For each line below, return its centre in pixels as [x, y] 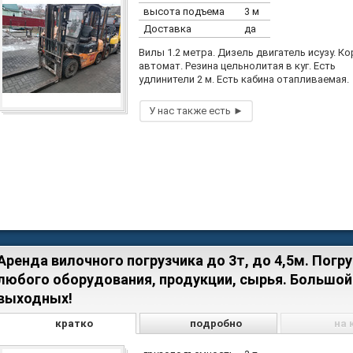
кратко [74, 324]
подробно [216, 324]
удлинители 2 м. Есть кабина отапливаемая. [244, 79]
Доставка [167, 29]
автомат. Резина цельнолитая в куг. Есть [237, 66]
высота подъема [184, 11]
